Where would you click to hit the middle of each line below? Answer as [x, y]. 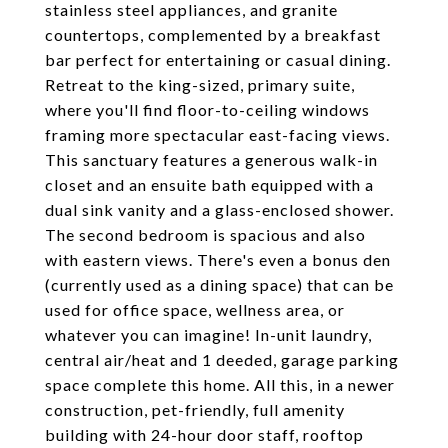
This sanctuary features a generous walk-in [211, 159]
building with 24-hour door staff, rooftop [204, 434]
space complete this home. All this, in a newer [220, 384]
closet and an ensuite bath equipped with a [209, 184]
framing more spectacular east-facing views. [217, 134]
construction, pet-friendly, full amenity [195, 409]
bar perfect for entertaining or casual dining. [218, 59]
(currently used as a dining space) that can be [219, 284]
